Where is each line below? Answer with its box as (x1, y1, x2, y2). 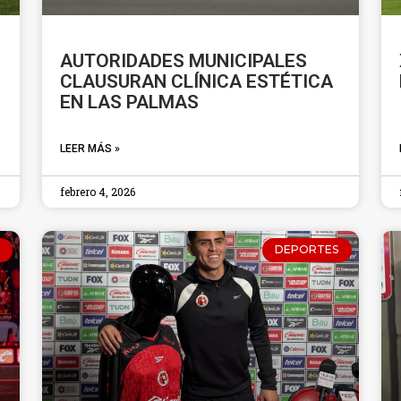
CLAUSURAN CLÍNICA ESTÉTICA (60, 71, 334, 93)
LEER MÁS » (60, 142, 121, 156)
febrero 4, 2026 (60, 184, 136, 200)
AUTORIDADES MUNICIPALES (60, 50, 308, 73)
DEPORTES (275, 243, 339, 257)
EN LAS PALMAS (60, 91, 200, 114)
